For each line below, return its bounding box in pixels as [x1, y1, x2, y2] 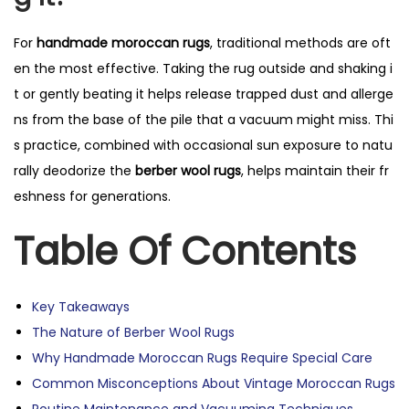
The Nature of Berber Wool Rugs [32, 323, 235, 341]
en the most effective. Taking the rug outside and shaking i [14, 59, 393, 78]
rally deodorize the [14, 162, 135, 180]
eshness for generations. [14, 187, 171, 205]
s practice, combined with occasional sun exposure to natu [14, 136, 393, 154]
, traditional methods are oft [210, 34, 391, 52]
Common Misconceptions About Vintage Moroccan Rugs [32, 374, 395, 393]
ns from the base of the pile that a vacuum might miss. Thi [14, 110, 393, 129]
